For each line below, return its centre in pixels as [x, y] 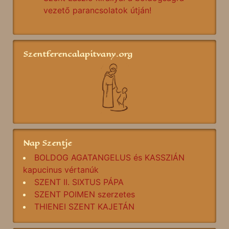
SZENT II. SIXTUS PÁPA [79, 182]
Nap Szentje [47, 143]
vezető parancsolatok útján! [97, 10]
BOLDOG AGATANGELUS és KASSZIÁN [109, 158]
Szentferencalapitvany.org [78, 54]
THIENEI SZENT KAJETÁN [84, 207]
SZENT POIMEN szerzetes [85, 194]
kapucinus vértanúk [61, 170]
